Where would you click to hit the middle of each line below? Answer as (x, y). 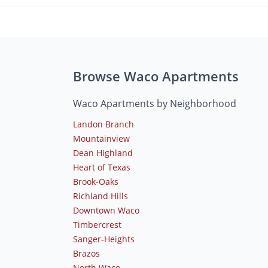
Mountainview (101, 138)
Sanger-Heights (104, 239)
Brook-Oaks (96, 181)
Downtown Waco (106, 210)
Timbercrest (97, 224)
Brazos (86, 253)
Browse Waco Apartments (156, 76)
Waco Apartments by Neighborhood (155, 103)
